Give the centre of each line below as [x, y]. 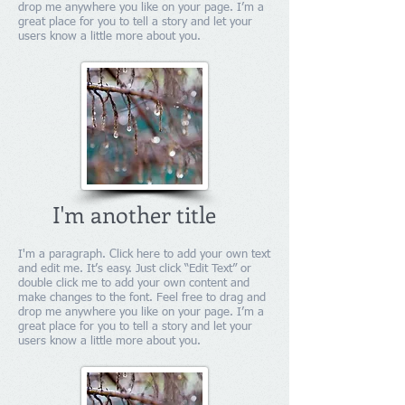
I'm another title [134, 214]
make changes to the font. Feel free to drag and [142, 298]
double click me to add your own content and [134, 283]
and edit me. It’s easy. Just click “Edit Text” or [135, 269]
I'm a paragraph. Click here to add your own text [144, 254]
